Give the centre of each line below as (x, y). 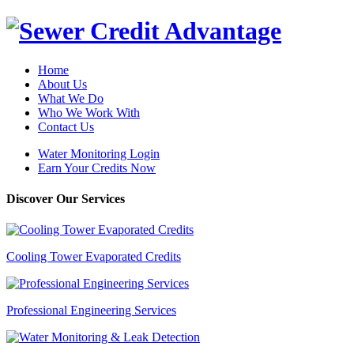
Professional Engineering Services (91, 311)
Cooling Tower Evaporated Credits (94, 257)
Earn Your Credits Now (97, 168)
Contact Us (66, 126)
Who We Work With (89, 112)
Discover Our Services (66, 199)
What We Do (71, 98)
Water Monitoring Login (99, 153)
